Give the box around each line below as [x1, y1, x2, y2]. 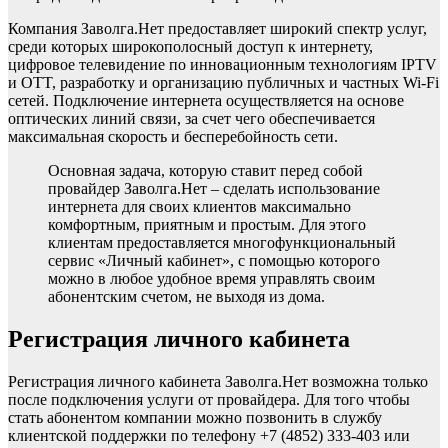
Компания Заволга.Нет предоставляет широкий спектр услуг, [8, 20, 427, 38]
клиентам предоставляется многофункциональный [48, 234, 396, 252]
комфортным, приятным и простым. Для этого [48, 216, 366, 234]
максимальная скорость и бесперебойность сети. [8, 128, 338, 146]
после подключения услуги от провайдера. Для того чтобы [8, 391, 410, 409]
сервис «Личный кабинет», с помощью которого [48, 252, 380, 270]
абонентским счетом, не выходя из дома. [48, 288, 325, 306]
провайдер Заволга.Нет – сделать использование [48, 180, 380, 198]
